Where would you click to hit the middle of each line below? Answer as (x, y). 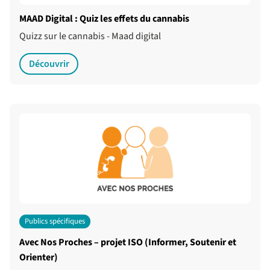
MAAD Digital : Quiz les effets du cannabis (104, 19)
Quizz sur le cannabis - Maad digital (90, 36)
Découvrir (49, 64)
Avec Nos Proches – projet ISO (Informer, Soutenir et (128, 243)
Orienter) (39, 258)
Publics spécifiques (55, 221)
